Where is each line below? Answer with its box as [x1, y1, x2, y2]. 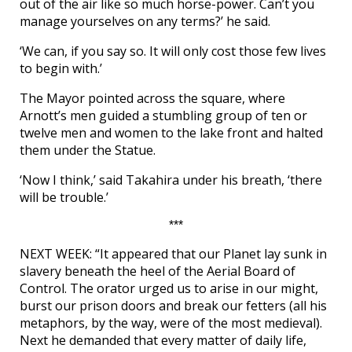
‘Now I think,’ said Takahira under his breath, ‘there [20, 170, 322, 189]
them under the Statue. [20, 141, 156, 159]
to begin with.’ [20, 59, 102, 77]
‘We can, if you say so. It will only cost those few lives [20, 42, 326, 60]
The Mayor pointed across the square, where [20, 89, 285, 107]
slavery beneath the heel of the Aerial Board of [20, 262, 295, 280]
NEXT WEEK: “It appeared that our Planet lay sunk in [20, 244, 327, 262]
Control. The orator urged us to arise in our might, [20, 279, 318, 297]
